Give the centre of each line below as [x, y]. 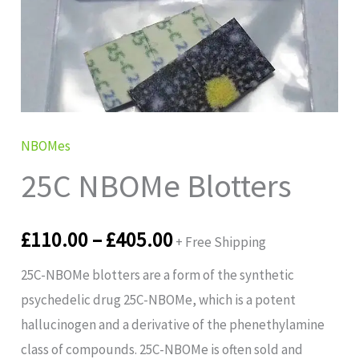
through [207, 44]
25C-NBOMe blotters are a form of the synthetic [158, 275]
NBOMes [46, 146]
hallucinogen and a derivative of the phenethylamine [173, 325]
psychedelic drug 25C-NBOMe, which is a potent [159, 300]
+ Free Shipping [221, 242]
